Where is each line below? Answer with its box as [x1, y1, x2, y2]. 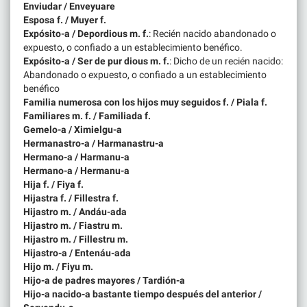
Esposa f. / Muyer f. [23, 14, 106, 25]
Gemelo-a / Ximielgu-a [23, 123, 122, 135]
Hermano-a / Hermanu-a [23, 164, 130, 176]
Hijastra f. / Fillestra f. [23, 192, 119, 204]
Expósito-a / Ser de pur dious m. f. [23, 55, 169, 66]
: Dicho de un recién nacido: [169, 55, 283, 66]
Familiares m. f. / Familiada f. [23, 110, 151, 121]
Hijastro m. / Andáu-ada [23, 206, 127, 217]
